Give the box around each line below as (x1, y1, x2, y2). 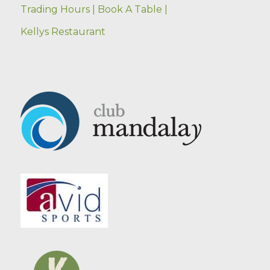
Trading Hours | (20, 4, 95, 16)
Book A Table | (97, 4, 168, 16)
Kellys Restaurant (20, 26, 105, 38)
